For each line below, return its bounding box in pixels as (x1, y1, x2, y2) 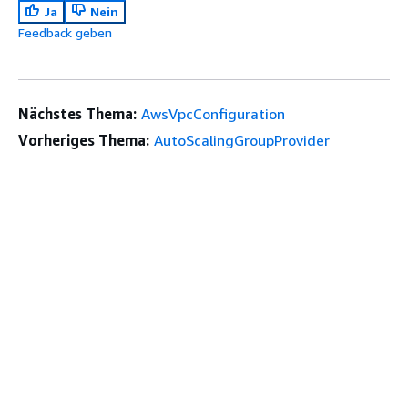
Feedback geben (18, 25, 112, 41)
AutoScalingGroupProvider (153, 131, 330, 150)
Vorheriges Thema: (18, 131, 149, 150)
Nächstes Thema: (18, 105, 137, 124)
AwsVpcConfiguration (140, 105, 285, 124)
